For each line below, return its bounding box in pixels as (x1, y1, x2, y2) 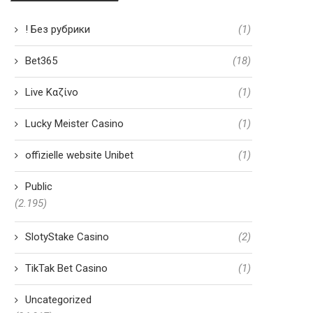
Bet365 (25, 54, 57, 67)
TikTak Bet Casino (25, 262, 108, 275)
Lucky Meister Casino (25, 117, 124, 130)
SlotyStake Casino (25, 231, 109, 243)
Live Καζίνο (25, 86, 78, 99)
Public (25, 180, 52, 193)
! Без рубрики (25, 23, 90, 36)
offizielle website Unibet (25, 149, 133, 161)
